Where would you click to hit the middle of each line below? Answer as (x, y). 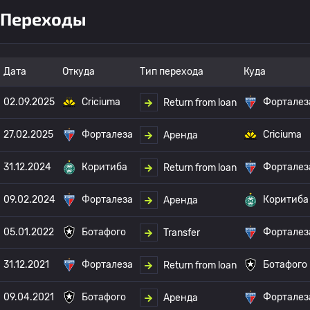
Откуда (79, 72)
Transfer (182, 232)
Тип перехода (172, 72)
